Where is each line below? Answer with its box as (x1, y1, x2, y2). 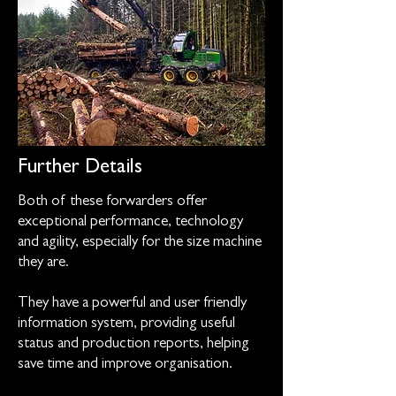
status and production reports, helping (18, 337, 249, 352)
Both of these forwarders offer (18, 194, 207, 209)
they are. (18, 255, 72, 270)
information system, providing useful (18, 316, 235, 331)
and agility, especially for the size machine (18, 235, 262, 250)
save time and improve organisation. (18, 357, 236, 372)
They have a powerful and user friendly (18, 296, 247, 311)
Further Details (18, 158, 142, 179)
